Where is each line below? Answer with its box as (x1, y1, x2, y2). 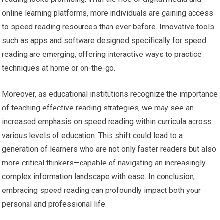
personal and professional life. (2, 199, 107, 209)
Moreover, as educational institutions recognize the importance (2, 89, 218, 99)
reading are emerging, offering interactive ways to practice (2, 49, 202, 59)
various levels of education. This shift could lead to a (2, 130, 183, 140)
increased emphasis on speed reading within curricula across (2, 116, 212, 126)
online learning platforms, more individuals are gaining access (2, 8, 214, 18)
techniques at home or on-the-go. (2, 63, 116, 73)
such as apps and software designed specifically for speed (2, 35, 207, 45)
